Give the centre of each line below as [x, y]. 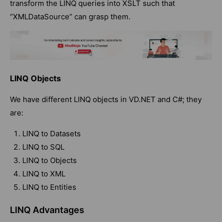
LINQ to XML [44, 174]
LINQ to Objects [50, 161]
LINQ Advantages [47, 210]
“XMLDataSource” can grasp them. [70, 16]
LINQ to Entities [49, 187]
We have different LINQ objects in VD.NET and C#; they [106, 100]
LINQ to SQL [43, 147]
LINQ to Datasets [52, 134]
